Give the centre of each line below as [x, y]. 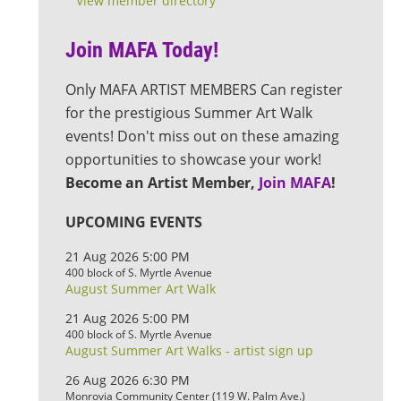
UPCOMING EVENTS [134, 222]
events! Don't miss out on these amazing [202, 136]
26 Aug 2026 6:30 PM [128, 380]
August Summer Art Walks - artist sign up [189, 350]
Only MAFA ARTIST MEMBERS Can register [204, 90]
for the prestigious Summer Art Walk [189, 113]
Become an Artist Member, [162, 183]
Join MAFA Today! [142, 50]
